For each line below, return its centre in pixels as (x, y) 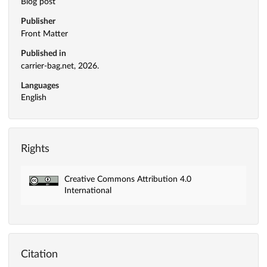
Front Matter (44, 34)
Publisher (38, 22)
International (88, 191)
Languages (40, 86)
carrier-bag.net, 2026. (60, 66)
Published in (44, 53)
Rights (35, 149)
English (34, 98)
